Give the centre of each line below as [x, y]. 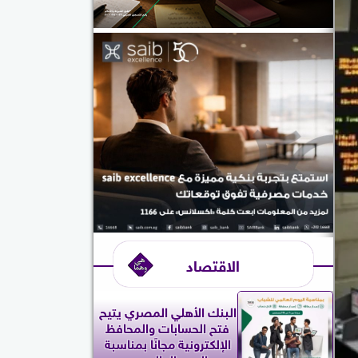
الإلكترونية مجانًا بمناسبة [167, 342]
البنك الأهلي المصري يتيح [167, 310]
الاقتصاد [213, 264]
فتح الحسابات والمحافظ [167, 326]
